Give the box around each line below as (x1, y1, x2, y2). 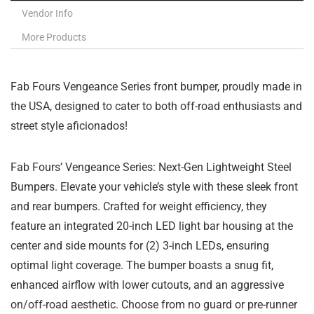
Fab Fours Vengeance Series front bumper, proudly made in (11, 80, 302, 93)
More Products (22, 32, 86, 43)
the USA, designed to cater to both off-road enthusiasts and (11, 100, 302, 113)
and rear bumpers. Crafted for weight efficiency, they (11, 200, 267, 213)
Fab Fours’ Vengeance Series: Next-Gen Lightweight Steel (11, 161, 292, 174)
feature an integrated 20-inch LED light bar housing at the (11, 219, 293, 233)
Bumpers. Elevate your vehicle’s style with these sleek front (11, 180, 298, 193)
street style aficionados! (11, 119, 128, 132)
